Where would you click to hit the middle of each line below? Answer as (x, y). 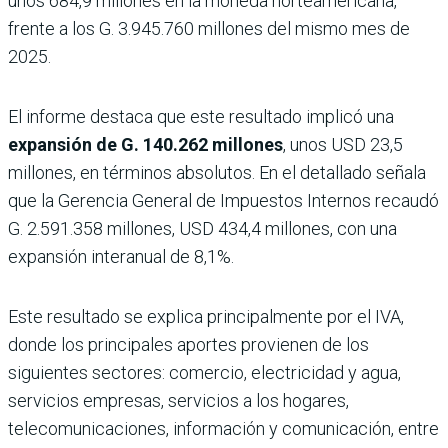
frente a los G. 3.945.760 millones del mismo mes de (209, 28)
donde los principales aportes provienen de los (188, 344)
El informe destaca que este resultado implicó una (201, 116)
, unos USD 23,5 (343, 144)
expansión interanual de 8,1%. (121, 256)
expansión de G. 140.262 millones (145, 144)
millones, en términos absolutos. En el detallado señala (217, 172)
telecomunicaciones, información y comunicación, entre (223, 428)
